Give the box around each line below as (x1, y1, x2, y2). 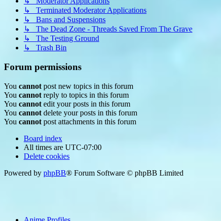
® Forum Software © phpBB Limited (66, 168, 184, 177)
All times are (24, 143, 65, 151)
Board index (24, 134, 62, 143)
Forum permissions (4, 61, 81, 72)
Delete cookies (24, 151, 70, 160)
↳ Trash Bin (24, 43, 67, 52)
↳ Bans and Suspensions (24, 15, 106, 24)
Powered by (4, 168, 43, 177)
